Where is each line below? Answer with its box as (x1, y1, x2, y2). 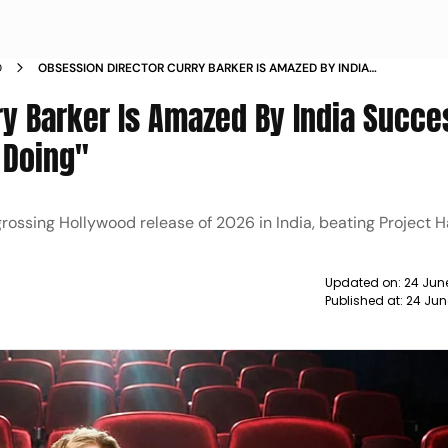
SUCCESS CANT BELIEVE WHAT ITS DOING (38, 78, 277, 94)
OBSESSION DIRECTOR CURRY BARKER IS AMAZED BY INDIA (38, 60, 370, 76)
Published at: (324, 292, 406, 309)
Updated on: (324, 274, 404, 291)
